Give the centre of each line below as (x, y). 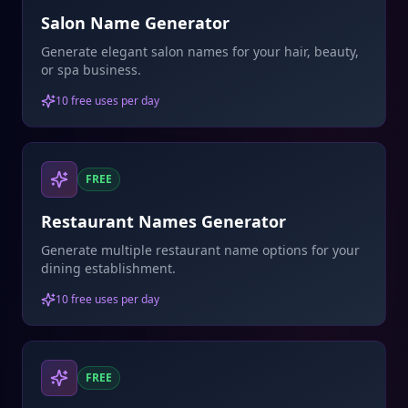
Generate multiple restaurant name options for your (200, 250)
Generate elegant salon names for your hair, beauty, (200, 51)
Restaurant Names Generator (163, 221)
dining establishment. (108, 268)
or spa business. (91, 70)
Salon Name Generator (135, 23)
